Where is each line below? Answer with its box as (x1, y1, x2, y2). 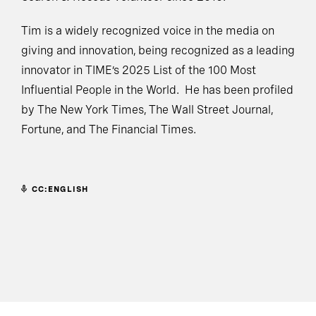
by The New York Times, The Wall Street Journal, (21, 103, 273, 117)
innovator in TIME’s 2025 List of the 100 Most (21, 63, 256, 78)
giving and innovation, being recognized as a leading (21, 44, 295, 58)
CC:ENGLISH (32, 184, 88, 195)
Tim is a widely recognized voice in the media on (21, 24, 274, 38)
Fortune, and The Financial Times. (21, 123, 196, 137)
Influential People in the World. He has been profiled (21, 83, 293, 97)
